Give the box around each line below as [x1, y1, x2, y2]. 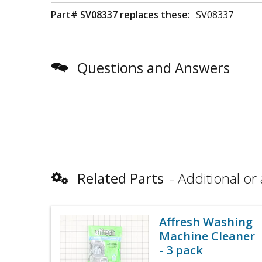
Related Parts [77, 168, 164, 188]
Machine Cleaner [159, 228, 255, 244]
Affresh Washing [159, 214, 253, 230]
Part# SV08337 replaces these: [51, 8, 190, 21]
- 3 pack [159, 242, 203, 258]
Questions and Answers [77, 58, 230, 77]
